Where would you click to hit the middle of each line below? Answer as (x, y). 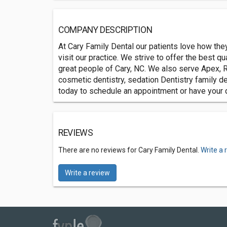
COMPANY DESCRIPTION (105, 30)
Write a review (87, 173)
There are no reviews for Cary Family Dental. (129, 150)
